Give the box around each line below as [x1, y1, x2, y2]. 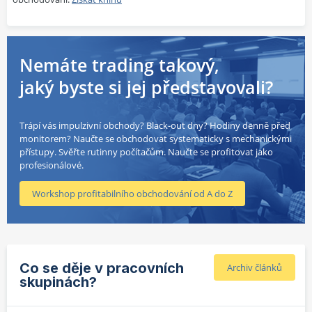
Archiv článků [227, 261, 282, 274]
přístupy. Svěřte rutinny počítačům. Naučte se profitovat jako [19, 146, 273, 159]
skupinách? [19, 274, 97, 291]
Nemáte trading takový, [19, 53, 219, 77]
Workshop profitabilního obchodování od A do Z [32, 187, 233, 201]
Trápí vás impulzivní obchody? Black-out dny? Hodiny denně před [19, 119, 290, 132]
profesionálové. [19, 159, 84, 172]
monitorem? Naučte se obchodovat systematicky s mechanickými [19, 132, 292, 146]
